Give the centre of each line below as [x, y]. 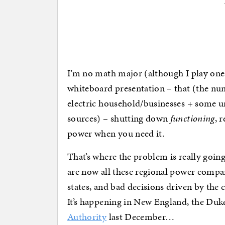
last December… [141, 217]
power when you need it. [116, 134]
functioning [192, 119]
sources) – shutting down [119, 119]
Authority [87, 217]
